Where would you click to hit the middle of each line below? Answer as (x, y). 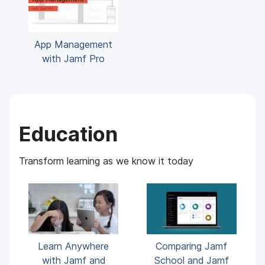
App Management (74, 44)
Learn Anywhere (74, 246)
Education (69, 134)
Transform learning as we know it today (106, 161)
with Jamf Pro (74, 58)
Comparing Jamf (192, 246)
